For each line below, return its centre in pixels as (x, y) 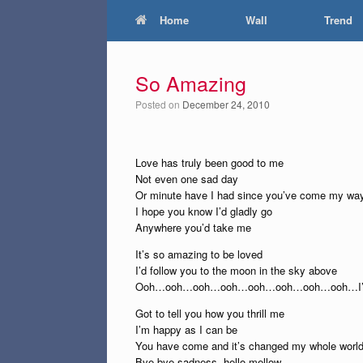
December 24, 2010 (226, 104)
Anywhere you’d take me (193, 227)
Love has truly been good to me (209, 162)
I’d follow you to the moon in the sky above (236, 270)
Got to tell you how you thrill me (210, 313)
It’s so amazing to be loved (199, 254)
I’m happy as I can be (186, 329)
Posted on (162, 104)
